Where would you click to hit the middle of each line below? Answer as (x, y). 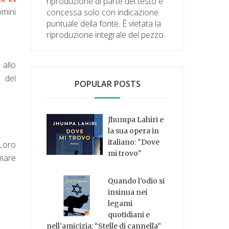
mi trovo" (125, 153)
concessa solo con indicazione (103, 12)
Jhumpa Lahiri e (136, 119)
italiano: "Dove (134, 142)
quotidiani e (129, 215)
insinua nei (128, 192)
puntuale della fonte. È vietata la (104, 23)
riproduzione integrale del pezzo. (106, 35)
